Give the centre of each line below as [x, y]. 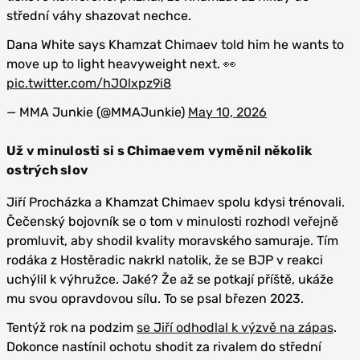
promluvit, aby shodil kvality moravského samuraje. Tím [172, 241]
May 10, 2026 [227, 112]
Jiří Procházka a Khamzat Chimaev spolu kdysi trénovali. [176, 202]
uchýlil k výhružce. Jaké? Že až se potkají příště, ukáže [170, 279]
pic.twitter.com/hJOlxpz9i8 [89, 83]
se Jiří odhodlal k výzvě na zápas [235, 327]
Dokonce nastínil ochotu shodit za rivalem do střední [164, 347]
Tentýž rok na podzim [72, 327]
